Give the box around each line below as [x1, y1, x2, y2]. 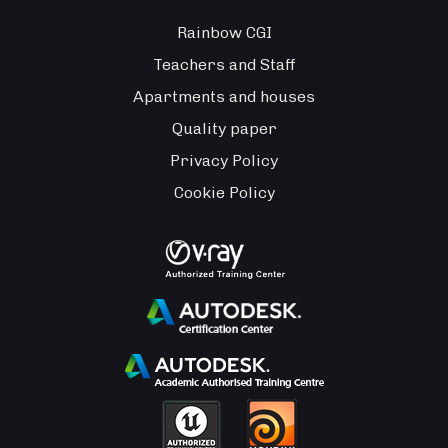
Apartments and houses [133, 87, 315, 107]
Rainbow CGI [176, 23, 272, 43]
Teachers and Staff [152, 55, 296, 75]
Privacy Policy [170, 151, 278, 171]
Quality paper [171, 119, 277, 139]
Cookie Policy [173, 183, 275, 203]
